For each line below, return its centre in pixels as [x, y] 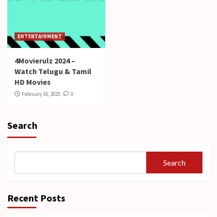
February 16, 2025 [41, 94]
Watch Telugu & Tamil [53, 71]
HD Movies [33, 82]
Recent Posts [36, 198]
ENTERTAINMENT [40, 36]
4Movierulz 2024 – [45, 61]
